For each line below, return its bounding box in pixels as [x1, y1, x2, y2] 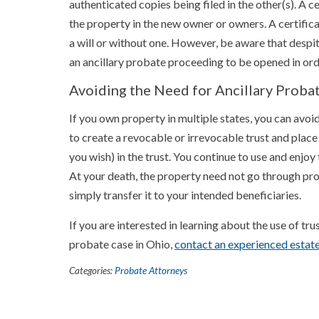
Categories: [69, 265, 115, 276]
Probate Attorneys [115, 265, 187, 276]
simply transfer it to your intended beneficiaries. [69, 188, 301, 202]
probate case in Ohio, [69, 237, 174, 251]
